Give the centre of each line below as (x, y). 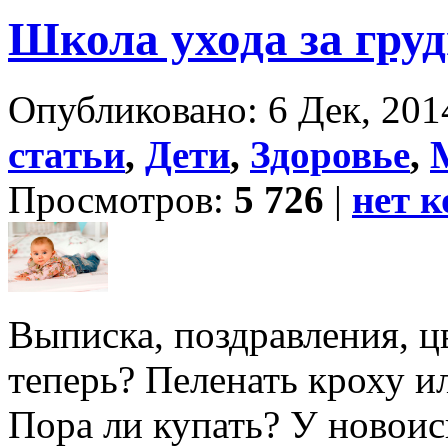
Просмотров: (121, 200)
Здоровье (330, 155)
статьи (66, 155)
